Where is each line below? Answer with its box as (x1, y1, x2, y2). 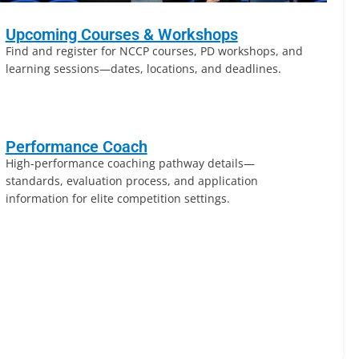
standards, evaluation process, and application (5, 173, 258, 188)
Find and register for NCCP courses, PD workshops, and (5, 43, 303, 58)
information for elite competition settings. (5, 191, 230, 206)
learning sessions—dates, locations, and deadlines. (5, 61, 281, 76)
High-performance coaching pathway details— (5, 155, 255, 171)
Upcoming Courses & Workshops (5, 25, 238, 44)
